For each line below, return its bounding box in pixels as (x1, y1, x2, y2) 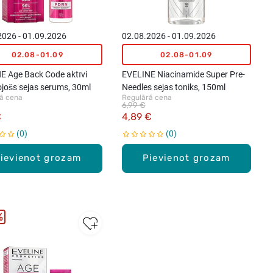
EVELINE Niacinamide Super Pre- (121, 69, 245, 80)
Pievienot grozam (142, 152, 230, 164)
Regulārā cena (121, 93, 172, 102)
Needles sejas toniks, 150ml (121, 82, 225, 93)
